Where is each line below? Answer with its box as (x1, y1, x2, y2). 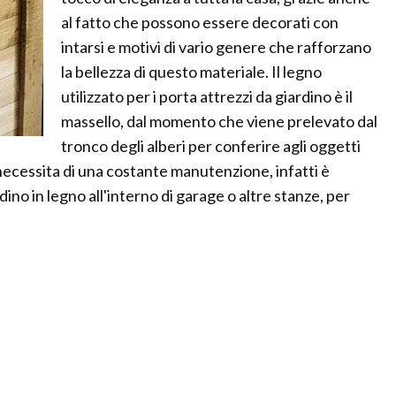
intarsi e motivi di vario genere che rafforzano (61, 37, 371, 57)
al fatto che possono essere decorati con (61, 12, 339, 33)
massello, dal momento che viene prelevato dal (61, 111, 377, 132)
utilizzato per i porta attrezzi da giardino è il (61, 87, 353, 107)
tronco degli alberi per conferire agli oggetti (61, 136, 361, 156)
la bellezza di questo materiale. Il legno (61, 62, 322, 82)
